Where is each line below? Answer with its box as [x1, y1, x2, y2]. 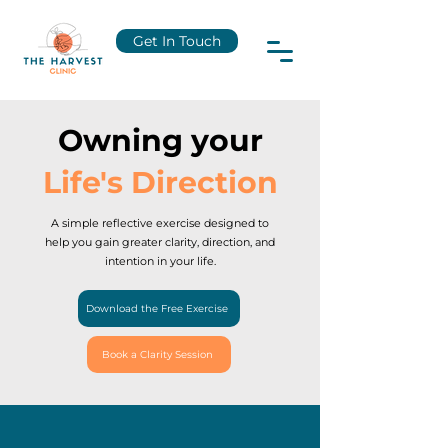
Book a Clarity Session [101, 348, 213, 361]
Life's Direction [42, 164, 278, 201]
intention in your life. [104, 254, 216, 268]
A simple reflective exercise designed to [51, 216, 269, 230]
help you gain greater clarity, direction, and [45, 235, 275, 249]
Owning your [57, 122, 263, 159]
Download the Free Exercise [86, 302, 228, 315]
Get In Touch [133, 33, 221, 49]
